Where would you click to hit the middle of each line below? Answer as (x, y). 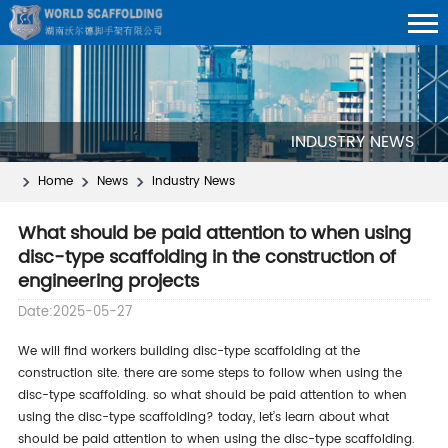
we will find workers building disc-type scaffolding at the (23, 351)
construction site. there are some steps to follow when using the (209, 373)
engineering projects (108, 281)
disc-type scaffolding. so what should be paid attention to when (212, 395)
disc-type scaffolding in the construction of (206, 257)
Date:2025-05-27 (74, 312)
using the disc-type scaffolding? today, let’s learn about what (203, 417)
